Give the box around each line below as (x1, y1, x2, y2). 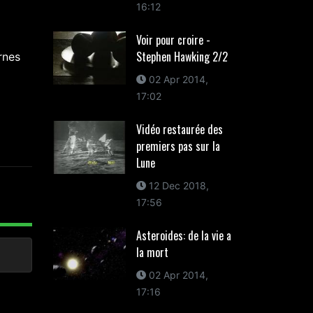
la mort (136, 244, 168, 261)
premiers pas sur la (136, 138, 220, 154)
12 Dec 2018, (145, 180, 209, 191)
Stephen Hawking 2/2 (136, 48, 228, 65)
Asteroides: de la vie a (136, 227, 231, 244)
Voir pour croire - (136, 31, 210, 48)
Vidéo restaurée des (136, 121, 223, 138)
